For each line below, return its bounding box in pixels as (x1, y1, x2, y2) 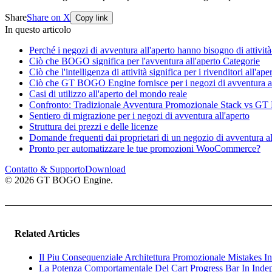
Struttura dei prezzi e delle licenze (29, 121, 158, 132)
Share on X (27, 12, 70, 22)
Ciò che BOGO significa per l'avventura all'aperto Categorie (29, 55, 260, 66)
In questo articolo (5, 24, 71, 35)
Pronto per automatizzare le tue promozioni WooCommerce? (29, 143, 260, 154)
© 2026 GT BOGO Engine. (5, 174, 113, 185)
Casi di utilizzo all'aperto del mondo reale (29, 88, 187, 99)
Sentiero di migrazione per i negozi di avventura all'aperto (29, 110, 250, 121)
